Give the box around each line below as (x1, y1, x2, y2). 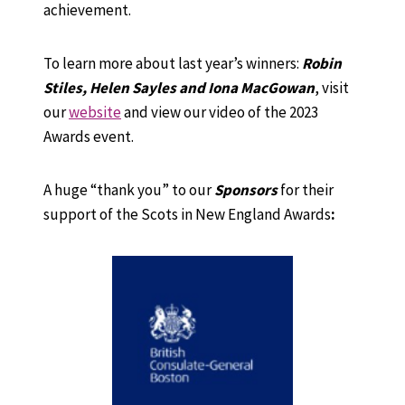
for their (280, 180, 334, 200)
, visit (315, 78, 349, 98)
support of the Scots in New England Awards (43, 204, 331, 224)
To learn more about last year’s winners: (43, 53, 302, 73)
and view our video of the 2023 (121, 102, 318, 122)
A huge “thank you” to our (43, 180, 212, 200)
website (69, 102, 121, 122)
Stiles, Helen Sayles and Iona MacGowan (43, 78, 315, 98)
